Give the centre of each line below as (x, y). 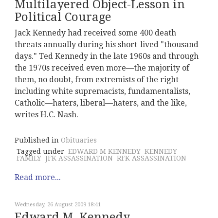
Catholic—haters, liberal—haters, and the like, (101, 103)
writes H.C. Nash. (46, 115)
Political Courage (63, 17)
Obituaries (79, 140)
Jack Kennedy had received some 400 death (95, 33)
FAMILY (29, 158)
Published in (37, 140)
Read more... (38, 178)
